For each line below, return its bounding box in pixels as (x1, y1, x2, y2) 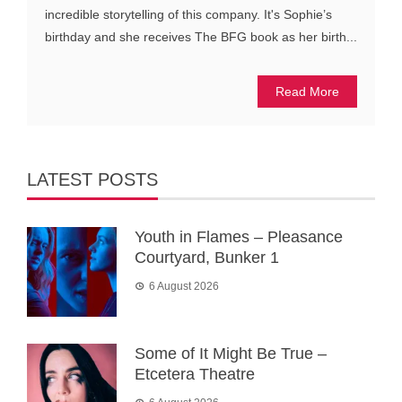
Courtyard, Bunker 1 (135, 249, 279, 267)
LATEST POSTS (27, 170, 158, 190)
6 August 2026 (149, 280, 219, 293)
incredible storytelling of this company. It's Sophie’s (45, 7, 332, 22)
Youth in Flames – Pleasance (135, 228, 343, 247)
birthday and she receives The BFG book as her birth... (45, 30, 357, 45)
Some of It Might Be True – (135, 345, 327, 363)
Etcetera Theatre (135, 365, 255, 384)
